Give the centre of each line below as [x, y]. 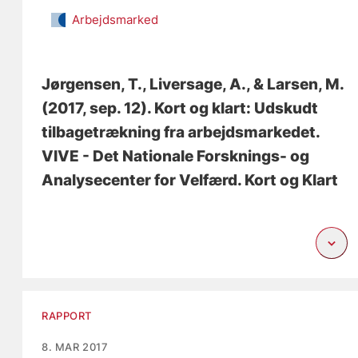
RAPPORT [67, 316]
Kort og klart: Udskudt [237, 109]
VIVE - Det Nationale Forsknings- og [176, 157]
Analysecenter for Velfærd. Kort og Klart [190, 181]
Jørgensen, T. [92, 85]
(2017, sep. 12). [98, 109]
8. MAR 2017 [75, 347]
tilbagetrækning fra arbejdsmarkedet [179, 133]
